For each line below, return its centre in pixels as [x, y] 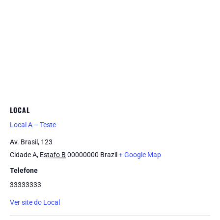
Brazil [109, 155]
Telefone [24, 170]
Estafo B [53, 155]
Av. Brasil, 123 [31, 142]
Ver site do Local [35, 202]
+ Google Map [140, 155]
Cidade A [23, 155]
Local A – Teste [33, 125]
